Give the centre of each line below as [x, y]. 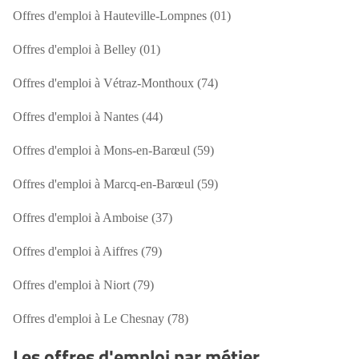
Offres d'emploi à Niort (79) [83, 285]
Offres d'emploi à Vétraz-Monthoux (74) [115, 83]
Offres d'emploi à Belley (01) [87, 49]
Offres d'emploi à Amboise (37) [93, 218]
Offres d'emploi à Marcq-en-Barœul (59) [115, 184]
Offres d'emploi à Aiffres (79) [87, 251]
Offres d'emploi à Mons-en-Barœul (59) [113, 150]
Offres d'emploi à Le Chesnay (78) [101, 319]
